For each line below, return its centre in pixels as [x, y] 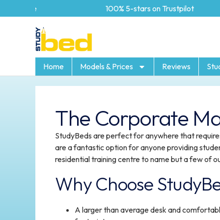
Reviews [176, 67]
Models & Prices [107, 67]
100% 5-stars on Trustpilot [108, 8]
